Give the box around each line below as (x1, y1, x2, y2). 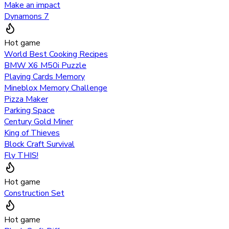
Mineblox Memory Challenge (4, 82, 107, 94)
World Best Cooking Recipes (4, 48, 108, 60)
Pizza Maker (4, 93, 48, 105)
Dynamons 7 (4, 10, 49, 22)
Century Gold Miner (4, 116, 73, 127)
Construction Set (4, 187, 64, 199)
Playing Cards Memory (4, 71, 85, 82)
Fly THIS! (4, 149, 38, 161)
